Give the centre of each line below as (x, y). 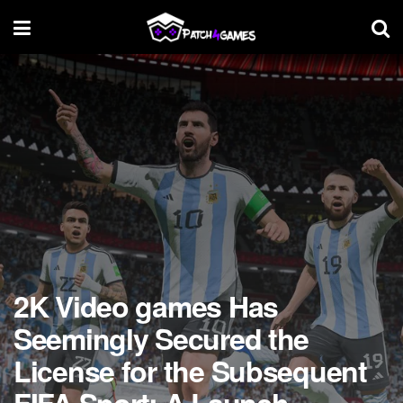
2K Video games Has (146, 306)
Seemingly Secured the (161, 338)
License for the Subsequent (190, 371)
